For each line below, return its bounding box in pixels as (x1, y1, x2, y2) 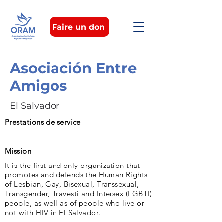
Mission (5, 146, 32, 156)
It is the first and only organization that (5, 161, 140, 170)
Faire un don (52, 22, 105, 32)
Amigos (10, 77, 67, 94)
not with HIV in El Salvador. (5, 208, 101, 217)
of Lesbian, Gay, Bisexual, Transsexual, (5, 179, 139, 189)
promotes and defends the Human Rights (5, 170, 148, 179)
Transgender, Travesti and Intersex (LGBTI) (5, 189, 152, 198)
